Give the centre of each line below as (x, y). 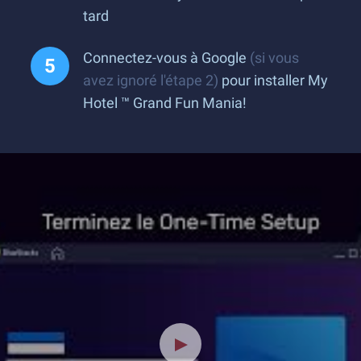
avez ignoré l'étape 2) (151, 80)
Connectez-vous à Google (166, 58)
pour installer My (273, 80)
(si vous (274, 58)
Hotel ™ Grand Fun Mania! (165, 103)
